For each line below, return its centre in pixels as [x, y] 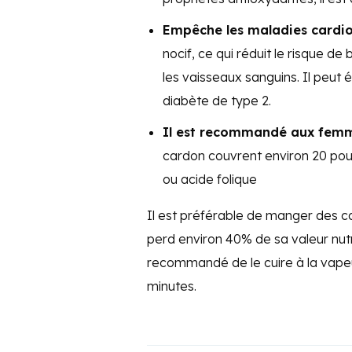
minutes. [172, 286]
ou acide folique [210, 180]
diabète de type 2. [217, 101]
